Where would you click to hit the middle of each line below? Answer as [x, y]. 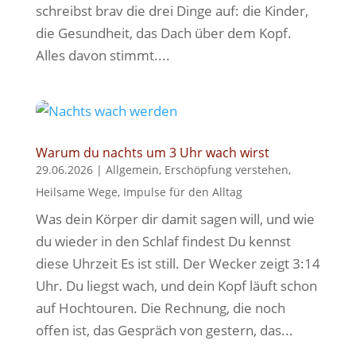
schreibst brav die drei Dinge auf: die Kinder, [172, 11]
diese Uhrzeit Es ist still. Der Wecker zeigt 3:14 [178, 263]
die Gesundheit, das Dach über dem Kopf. [163, 33]
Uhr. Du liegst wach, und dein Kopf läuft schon [176, 286]
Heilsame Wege [76, 192]
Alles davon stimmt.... [103, 55]
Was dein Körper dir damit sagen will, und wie [175, 219]
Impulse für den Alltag [182, 192]
